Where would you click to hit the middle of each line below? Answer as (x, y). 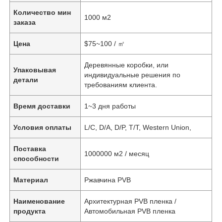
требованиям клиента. (121, 84)
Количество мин (42, 12)
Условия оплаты (43, 127)
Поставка (30, 148)
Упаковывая (35, 70)
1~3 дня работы (110, 106)
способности (36, 158)
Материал (31, 180)
